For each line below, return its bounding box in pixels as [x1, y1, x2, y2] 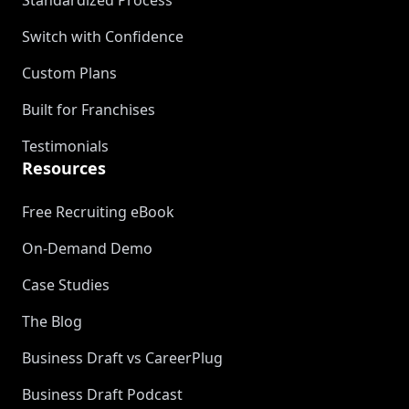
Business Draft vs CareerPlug [22, 348, 223, 368]
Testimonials [22, 136, 109, 156]
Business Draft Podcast [22, 384, 183, 404]
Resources [22, 157, 106, 179]
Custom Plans [22, 63, 117, 83]
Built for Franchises [22, 100, 155, 120]
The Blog [22, 311, 82, 331]
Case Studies [22, 275, 110, 295]
